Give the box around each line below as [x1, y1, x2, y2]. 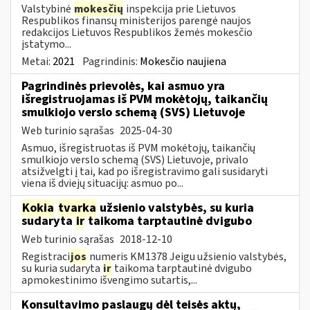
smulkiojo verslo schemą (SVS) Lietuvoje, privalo [21, 152, 248, 167]
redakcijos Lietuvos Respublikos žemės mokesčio [21, 24, 253, 40]
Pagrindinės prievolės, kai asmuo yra [21, 77, 225, 95]
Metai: [21, 53, 53, 69]
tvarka [58, 199, 96, 217]
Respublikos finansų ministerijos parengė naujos [21, 12, 251, 28]
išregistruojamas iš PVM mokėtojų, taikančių [21, 90, 268, 108]
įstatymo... [21, 36, 71, 52]
